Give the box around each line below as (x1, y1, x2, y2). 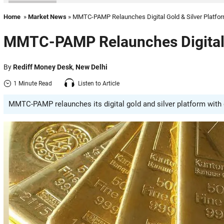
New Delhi (75, 63, 107, 71)
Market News (28, 13, 66, 20)
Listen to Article (78, 79, 119, 87)
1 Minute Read (13, 79, 52, 87)
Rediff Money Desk (13, 63, 72, 71)
